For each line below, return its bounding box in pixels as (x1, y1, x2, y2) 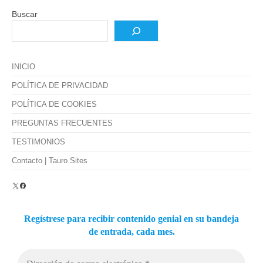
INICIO (12, 62, 35, 71)
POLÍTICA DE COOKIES (12, 100, 97, 109)
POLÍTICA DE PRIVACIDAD (12, 81, 108, 90)
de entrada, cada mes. (88, 226, 175, 237)
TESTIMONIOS (12, 137, 65, 146)
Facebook (18, 180, 52, 189)
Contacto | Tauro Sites (12, 156, 87, 165)
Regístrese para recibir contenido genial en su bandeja (24, 213, 239, 224)
